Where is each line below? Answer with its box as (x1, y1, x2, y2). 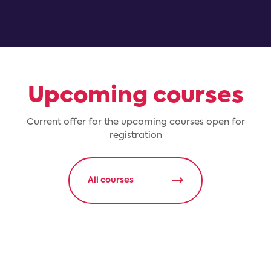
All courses (88, 175, 134, 184)
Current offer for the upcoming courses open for (26, 117, 245, 126)
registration (109, 130, 162, 140)
